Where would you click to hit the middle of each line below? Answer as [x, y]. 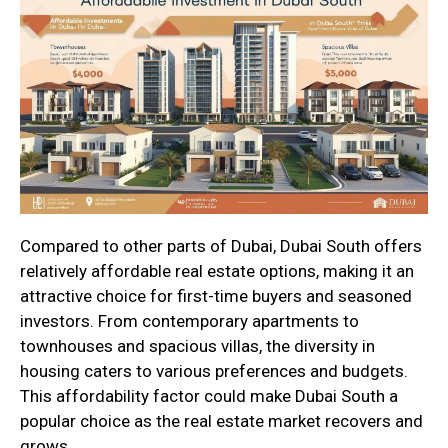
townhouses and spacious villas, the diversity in [197, 346]
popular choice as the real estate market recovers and [221, 421]
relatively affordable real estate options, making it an [217, 271]
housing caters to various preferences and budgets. [214, 371]
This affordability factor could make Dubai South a [209, 396]
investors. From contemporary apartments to [189, 321]
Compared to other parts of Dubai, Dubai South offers [221, 246]
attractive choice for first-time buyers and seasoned [216, 296]
